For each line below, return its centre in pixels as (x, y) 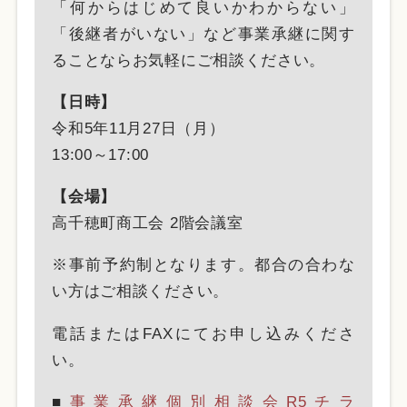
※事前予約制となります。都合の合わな (203, 265)
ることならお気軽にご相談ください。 (189, 60)
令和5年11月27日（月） (139, 128)
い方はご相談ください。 (140, 291)
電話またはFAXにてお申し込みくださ (203, 333)
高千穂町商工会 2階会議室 (148, 223)
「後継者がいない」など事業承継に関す (203, 33)
